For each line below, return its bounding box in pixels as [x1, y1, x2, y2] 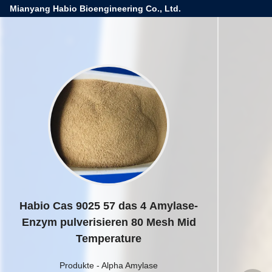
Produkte [59, 260, 94, 270]
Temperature [76, 233, 141, 245]
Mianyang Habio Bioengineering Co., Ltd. [10, 4, 181, 13]
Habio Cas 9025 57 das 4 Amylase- [19, 200, 198, 212]
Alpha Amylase [101, 260, 158, 270]
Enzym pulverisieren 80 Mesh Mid [21, 216, 196, 228]
